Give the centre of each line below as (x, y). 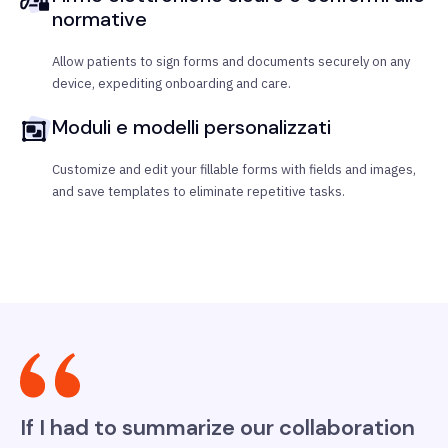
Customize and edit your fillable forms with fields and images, (234, 170)
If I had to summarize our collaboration (217, 428)
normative (99, 19)
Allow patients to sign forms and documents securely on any (231, 62)
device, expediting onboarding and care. (171, 84)
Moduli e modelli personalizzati (191, 127)
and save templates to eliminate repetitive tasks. (198, 192)
